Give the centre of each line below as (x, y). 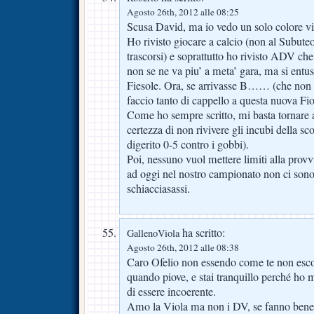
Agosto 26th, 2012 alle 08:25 (183, 12)
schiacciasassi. (158, 189)
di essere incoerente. (171, 292)
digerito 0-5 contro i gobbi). (188, 145)
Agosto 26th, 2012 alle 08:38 (183, 248)
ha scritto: (202, 233)
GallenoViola (153, 233)
